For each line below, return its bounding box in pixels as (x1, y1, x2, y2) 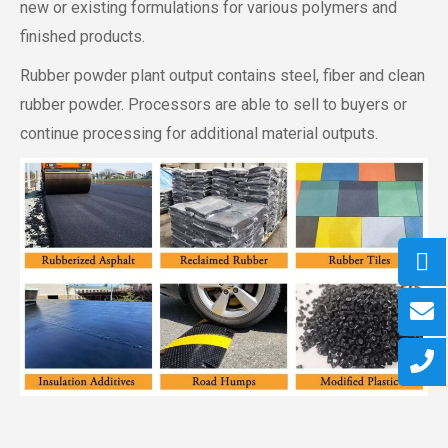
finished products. (20, 26, 145, 46)
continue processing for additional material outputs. (20, 123, 378, 143)
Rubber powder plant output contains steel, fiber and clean (20, 65, 425, 85)
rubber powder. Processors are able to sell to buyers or (20, 94, 407, 114)
